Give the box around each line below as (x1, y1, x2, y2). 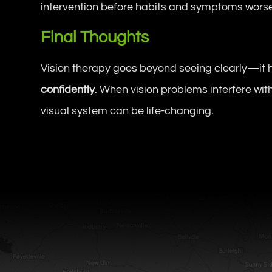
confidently (41, 83, 95, 95)
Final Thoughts (41, 29, 149, 46)
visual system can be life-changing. (41, 104, 214, 117)
